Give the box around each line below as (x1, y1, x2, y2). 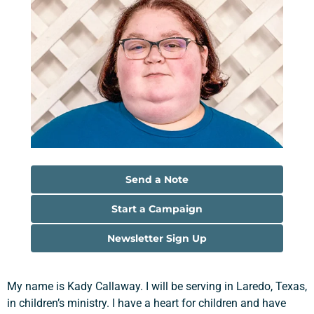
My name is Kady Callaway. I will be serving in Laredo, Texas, (7, 280, 307, 293)
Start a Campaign (111, 203, 203, 215)
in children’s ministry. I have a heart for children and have (7, 296, 286, 310)
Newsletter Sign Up (107, 232, 207, 245)
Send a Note (125, 173, 189, 186)
